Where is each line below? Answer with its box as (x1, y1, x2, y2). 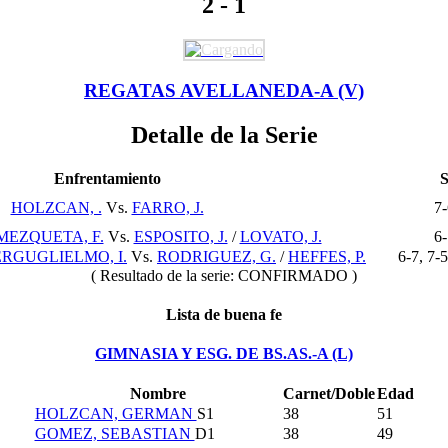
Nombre (129, 385, 186, 403)
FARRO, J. (131, 198, 204, 216)
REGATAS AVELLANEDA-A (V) (84, 79, 364, 101)
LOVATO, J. (239, 227, 322, 245)
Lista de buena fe (166, 305, 282, 323)
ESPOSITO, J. (133, 227, 228, 245)
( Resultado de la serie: (91, 266, 238, 284)
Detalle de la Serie (130, 121, 318, 148)
